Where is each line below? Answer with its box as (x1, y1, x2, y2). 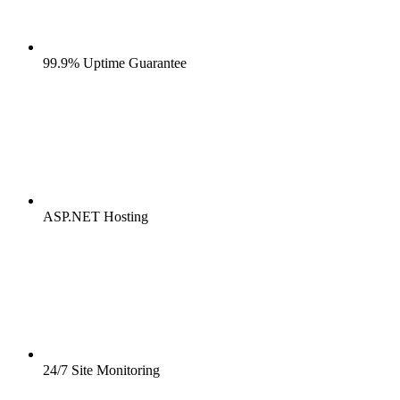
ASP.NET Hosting (43, 209, 148, 225)
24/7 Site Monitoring (43, 362, 160, 379)
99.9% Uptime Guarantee (43, 55, 187, 71)
